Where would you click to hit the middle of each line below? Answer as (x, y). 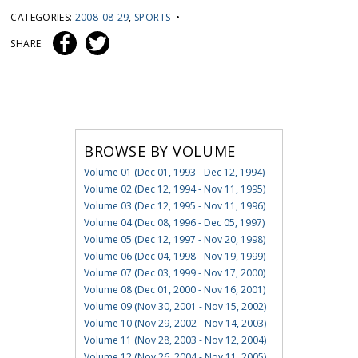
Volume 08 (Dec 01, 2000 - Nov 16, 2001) (174, 290)
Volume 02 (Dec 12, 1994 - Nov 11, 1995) (174, 189)
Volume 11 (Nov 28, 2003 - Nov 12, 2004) (175, 340)
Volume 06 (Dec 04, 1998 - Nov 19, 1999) (174, 257)
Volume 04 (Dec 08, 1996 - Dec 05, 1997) (174, 223)
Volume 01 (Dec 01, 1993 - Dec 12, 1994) (174, 173)
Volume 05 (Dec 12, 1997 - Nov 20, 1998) (174, 240)
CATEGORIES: (43, 18)
